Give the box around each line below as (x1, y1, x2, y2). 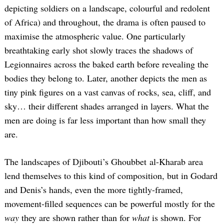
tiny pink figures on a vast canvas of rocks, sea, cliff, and (4, 86, 211, 98)
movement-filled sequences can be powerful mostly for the (4, 197, 215, 210)
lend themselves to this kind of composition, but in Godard (4, 169, 217, 182)
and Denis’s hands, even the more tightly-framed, (4, 183, 183, 196)
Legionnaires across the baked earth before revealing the (4, 58, 208, 70)
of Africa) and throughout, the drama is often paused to (4, 16, 205, 28)
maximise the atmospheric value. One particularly (4, 30, 185, 42)
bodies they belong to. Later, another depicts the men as (4, 72, 207, 84)
